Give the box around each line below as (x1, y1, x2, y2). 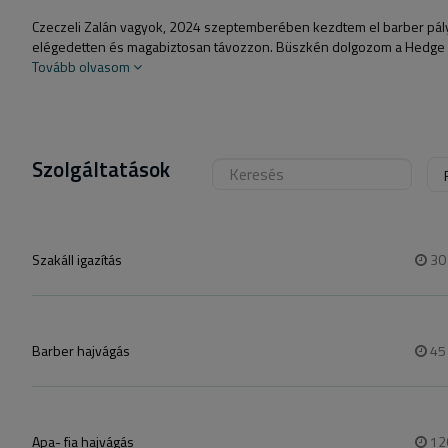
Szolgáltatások (32, 153, 170, 185)
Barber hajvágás (32, 340, 130, 361)
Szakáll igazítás (32, 249, 122, 270)
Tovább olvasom (32, 56, 130, 77)
